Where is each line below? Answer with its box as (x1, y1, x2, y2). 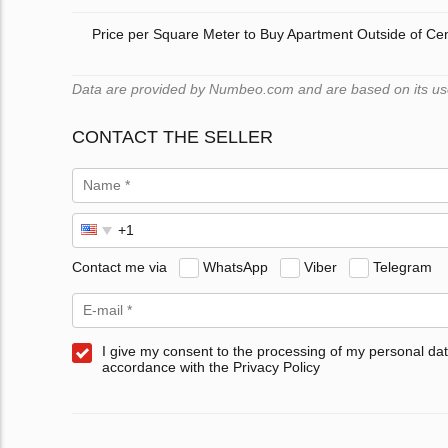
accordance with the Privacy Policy (102, 359, 320, 376)
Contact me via (72, 258, 167, 275)
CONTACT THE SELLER (72, 127, 273, 148)
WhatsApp (203, 258, 268, 275)
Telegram (373, 258, 432, 275)
